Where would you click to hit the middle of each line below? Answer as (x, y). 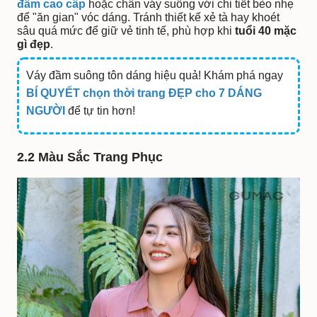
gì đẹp (34, 45)
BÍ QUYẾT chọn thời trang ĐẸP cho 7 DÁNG (144, 93)
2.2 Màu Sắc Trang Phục (90, 157)
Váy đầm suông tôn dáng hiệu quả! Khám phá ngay (155, 76)
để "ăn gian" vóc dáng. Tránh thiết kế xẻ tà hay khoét (148, 18)
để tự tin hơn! (100, 111)
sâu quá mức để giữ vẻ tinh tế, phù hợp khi (126, 31)
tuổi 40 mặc (266, 31)
